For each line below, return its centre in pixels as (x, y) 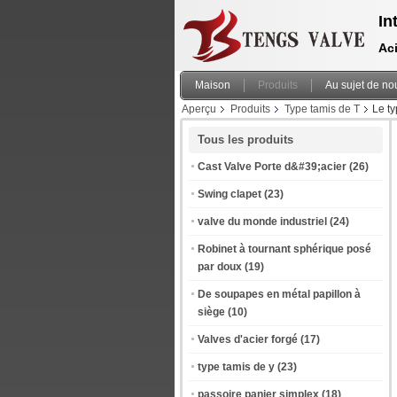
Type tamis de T (322, 109)
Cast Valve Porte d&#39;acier (272, 167)
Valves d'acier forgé (248, 339)
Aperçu (199, 109)
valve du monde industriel (262, 222)
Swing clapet (230, 194)
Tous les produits (245, 140)
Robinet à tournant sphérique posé (284, 249)
